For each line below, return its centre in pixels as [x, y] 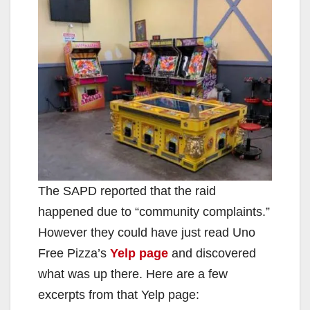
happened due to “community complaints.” [154, 211]
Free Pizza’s [74, 253]
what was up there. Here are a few [133, 274]
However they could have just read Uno [147, 232]
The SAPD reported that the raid [127, 191]
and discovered [212, 253]
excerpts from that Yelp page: [119, 294]
